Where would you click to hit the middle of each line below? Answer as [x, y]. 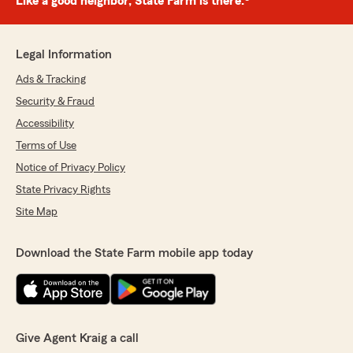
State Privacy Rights [63, 190]
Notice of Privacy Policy [71, 168]
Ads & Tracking [51, 80]
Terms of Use [46, 146]
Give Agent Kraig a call [77, 338]
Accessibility [45, 124]
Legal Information [64, 54]
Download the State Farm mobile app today [134, 253]
